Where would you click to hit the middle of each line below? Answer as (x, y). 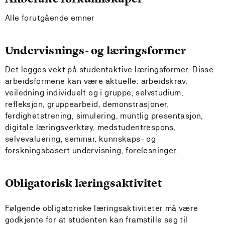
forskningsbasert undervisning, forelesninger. (93, 150)
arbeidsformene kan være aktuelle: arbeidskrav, (96, 81)
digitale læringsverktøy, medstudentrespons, (91, 127)
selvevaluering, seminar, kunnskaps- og (81, 139)
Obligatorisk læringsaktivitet (83, 183)
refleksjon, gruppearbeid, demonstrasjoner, (87, 104)
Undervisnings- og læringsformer (96, 50)
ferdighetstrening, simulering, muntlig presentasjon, (104, 116)
